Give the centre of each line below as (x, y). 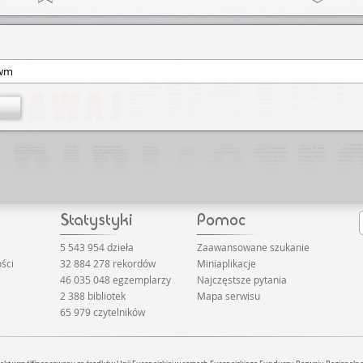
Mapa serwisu (229, 296)
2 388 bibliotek (92, 296)
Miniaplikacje (227, 263)
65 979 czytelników (102, 312)
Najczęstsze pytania (242, 280)
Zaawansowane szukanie (254, 247)
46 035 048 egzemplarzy (115, 280)
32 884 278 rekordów (107, 263)
